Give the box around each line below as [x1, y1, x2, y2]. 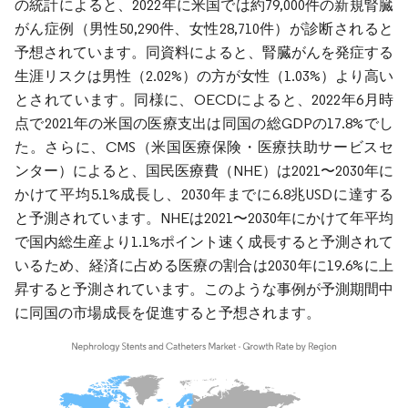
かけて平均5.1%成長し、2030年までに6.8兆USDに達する [15, 185, 393, 203]
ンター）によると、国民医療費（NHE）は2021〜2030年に [15, 161, 393, 179]
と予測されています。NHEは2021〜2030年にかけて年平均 [15, 209, 393, 227]
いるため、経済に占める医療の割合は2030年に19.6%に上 [15, 256, 393, 274]
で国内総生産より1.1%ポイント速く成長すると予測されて [15, 232, 393, 250]
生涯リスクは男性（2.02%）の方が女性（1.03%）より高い [15, 66, 393, 85]
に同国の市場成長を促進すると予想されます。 [15, 303, 321, 321]
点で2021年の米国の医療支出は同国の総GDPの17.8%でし [15, 114, 393, 132]
